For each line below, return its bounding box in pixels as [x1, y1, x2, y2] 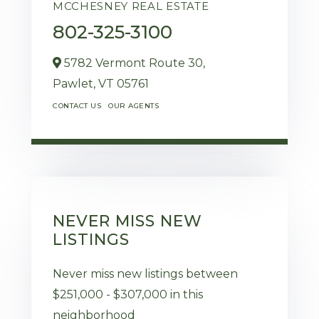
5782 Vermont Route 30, [61, 56, 205, 70]
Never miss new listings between [53, 266, 238, 281]
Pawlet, [53, 76, 98, 90]
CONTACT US [53, 100, 101, 110]
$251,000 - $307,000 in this [53, 287, 203, 301]
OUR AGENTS [108, 100, 159, 110]
